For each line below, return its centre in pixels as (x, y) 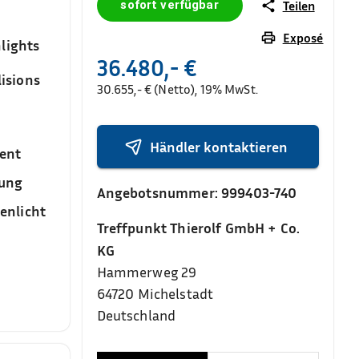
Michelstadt (175, 293)
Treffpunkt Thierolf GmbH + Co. (198, 228)
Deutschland (136, 315)
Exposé (303, 38)
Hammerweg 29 (147, 272)
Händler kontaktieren (219, 146)
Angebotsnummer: (159, 192)
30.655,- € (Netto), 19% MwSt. (177, 89)
